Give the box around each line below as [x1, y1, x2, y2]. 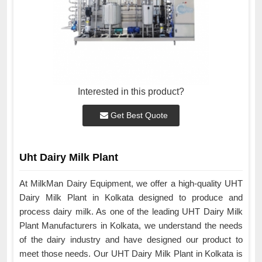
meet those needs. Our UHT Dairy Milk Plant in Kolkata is [19, 249, 243, 259]
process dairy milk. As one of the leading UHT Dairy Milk [19, 206, 243, 217]
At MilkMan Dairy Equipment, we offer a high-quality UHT [19, 178, 243, 189]
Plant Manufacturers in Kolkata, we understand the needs [19, 220, 243, 231]
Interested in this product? [78, 87, 184, 97]
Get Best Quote [108, 111, 168, 120]
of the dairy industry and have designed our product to [19, 235, 243, 245]
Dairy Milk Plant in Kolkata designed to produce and [19, 192, 243, 203]
